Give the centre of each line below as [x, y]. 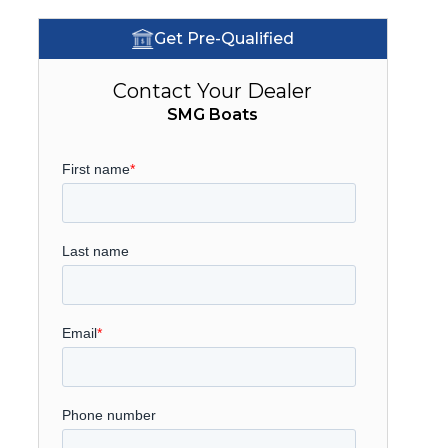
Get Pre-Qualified [223, 38]
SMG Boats [213, 114]
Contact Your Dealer [213, 91]
